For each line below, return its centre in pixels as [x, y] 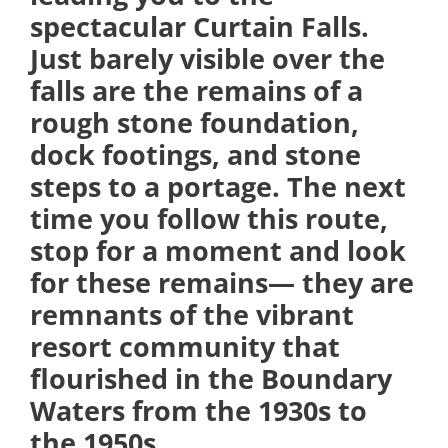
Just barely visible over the [207, 58]
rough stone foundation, [194, 122]
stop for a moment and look [218, 250]
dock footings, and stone [195, 154]
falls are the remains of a [196, 90]
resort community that [185, 346]
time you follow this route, [209, 218]
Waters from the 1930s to [198, 410]
